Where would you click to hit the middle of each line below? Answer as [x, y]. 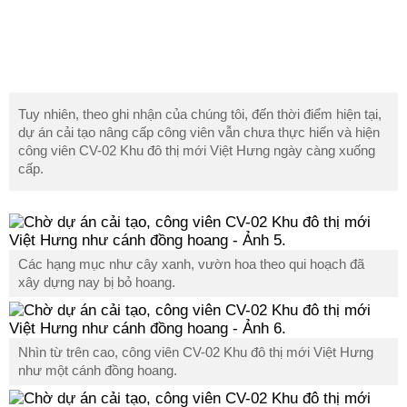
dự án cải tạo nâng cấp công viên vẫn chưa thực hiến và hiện [199, 133]
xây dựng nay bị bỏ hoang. [97, 283]
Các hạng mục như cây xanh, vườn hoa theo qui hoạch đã [191, 264]
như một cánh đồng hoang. [98, 371]
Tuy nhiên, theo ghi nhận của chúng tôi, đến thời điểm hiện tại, [200, 114]
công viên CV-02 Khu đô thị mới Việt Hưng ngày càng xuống [197, 151]
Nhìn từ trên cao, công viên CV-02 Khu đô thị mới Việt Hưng [196, 352]
